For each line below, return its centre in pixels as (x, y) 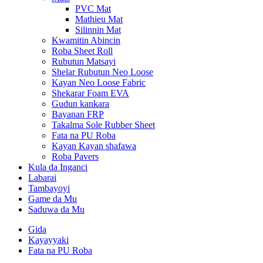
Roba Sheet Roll (82, 51)
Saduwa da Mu (56, 209)
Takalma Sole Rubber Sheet (103, 125)
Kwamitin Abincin (86, 40)
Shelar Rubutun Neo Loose (102, 72)
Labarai (42, 178)
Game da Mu (53, 199)
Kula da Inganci (58, 167)
